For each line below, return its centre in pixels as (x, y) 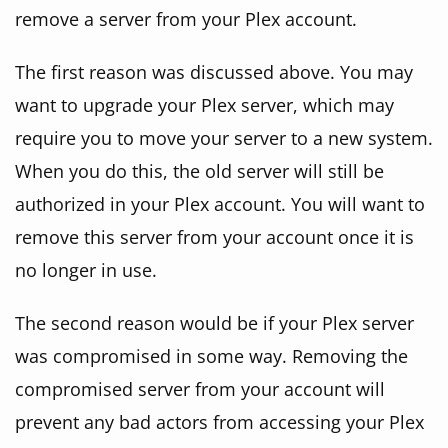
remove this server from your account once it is (214, 237)
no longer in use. (86, 270)
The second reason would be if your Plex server (214, 323)
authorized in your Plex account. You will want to (220, 204)
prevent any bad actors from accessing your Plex (219, 422)
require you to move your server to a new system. (224, 138)
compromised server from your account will (200, 389)
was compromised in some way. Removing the (211, 356)
